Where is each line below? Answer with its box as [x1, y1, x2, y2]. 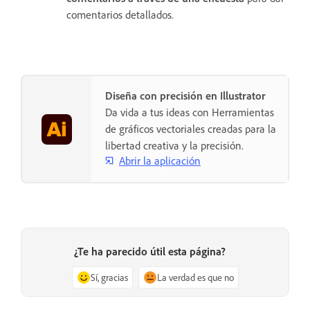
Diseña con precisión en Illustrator [105, 89, 266, 103]
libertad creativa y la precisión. [105, 138, 244, 153]
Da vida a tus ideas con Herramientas [105, 105, 274, 120]
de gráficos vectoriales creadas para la [105, 122, 276, 136]
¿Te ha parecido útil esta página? [73, 244, 226, 259]
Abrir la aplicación [119, 153, 201, 167]
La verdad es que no [156, 271, 234, 284]
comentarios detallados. [66, 8, 174, 22]
